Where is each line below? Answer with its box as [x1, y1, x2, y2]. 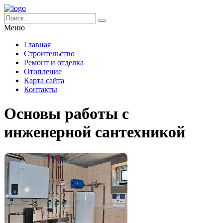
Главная [24, 40, 51, 49]
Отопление [24, 67, 62, 76]
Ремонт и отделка [24, 58, 84, 67]
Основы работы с [4, 105, 129, 123]
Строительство [24, 49, 75, 58]
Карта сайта [24, 76, 64, 85]
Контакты [24, 85, 57, 94]
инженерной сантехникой [4, 123, 185, 141]
